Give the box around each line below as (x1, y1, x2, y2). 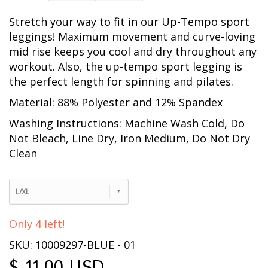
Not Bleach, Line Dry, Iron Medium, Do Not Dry (9, 131, 250, 146)
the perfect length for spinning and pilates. (9, 74, 233, 89)
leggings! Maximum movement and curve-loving (9, 29, 255, 44)
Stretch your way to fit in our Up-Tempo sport (9, 14, 249, 29)
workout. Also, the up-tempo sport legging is (9, 59, 242, 74)
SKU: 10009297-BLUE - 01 (9, 237, 136, 252)
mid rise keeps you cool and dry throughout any (9, 44, 257, 59)
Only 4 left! (9, 217, 65, 232)
